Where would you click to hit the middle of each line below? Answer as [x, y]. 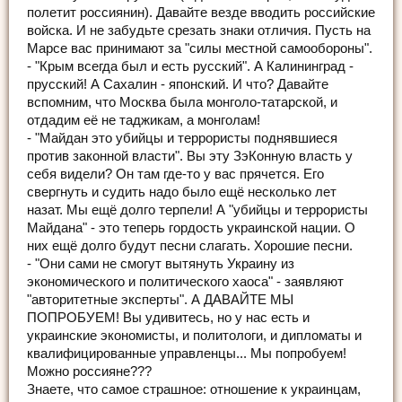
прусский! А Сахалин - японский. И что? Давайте [178, 84]
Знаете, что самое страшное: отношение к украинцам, [194, 389]
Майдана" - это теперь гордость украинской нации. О [191, 227]
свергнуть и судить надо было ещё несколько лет [182, 192]
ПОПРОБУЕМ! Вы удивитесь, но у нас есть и [168, 317]
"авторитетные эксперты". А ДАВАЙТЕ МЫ [160, 299]
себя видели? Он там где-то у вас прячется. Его [175, 174]
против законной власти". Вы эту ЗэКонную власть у [190, 156]
